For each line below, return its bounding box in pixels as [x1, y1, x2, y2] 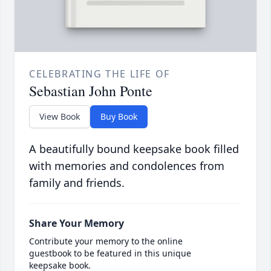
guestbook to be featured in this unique [29, 247, 191, 260]
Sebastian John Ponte [29, 81, 152, 101]
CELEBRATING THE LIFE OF [29, 67, 170, 81]
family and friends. [29, 175, 125, 191]
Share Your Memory [29, 217, 124, 230]
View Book [39, 111, 80, 123]
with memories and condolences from [29, 158, 224, 174]
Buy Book [100, 111, 137, 123]
